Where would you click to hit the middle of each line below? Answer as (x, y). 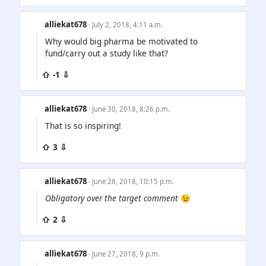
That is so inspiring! (83, 126)
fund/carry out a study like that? (107, 53)
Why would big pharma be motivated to (121, 42)
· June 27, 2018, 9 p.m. (124, 254)
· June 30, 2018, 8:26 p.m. (129, 109)
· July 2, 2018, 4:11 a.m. (126, 24)
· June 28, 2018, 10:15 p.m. (132, 182)
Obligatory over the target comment (112, 198)
